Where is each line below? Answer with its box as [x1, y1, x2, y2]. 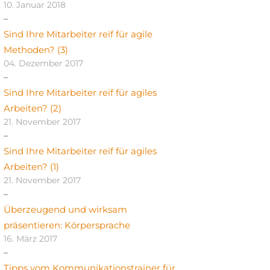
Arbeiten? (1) [4, 161, 59, 173]
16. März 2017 [4, 233, 57, 245]
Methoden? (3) [4, 44, 68, 56]
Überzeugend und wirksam [4, 204, 127, 216]
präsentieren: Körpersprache [4, 219, 130, 231]
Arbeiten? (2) [4, 102, 61, 115]
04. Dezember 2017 [4, 58, 83, 69]
